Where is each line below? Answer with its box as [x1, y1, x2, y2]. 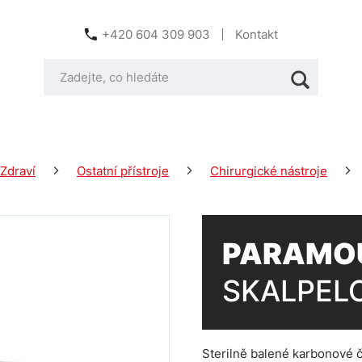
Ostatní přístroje [77, 162, 169, 179]
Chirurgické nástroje [210, 162, 327, 179]
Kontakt [235, 27, 278, 42]
